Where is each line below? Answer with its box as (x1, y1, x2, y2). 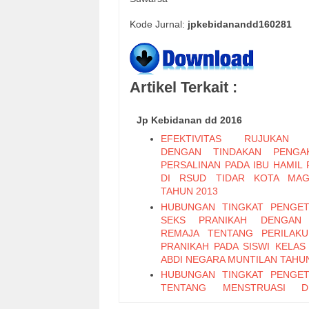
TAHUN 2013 (161, 186, 218, 197)
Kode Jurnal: (130, 19, 188, 30)
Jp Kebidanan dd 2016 (137, 114, 242, 126)
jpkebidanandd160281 (188, 19, 292, 30)
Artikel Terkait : (130, 78, 237, 96)
